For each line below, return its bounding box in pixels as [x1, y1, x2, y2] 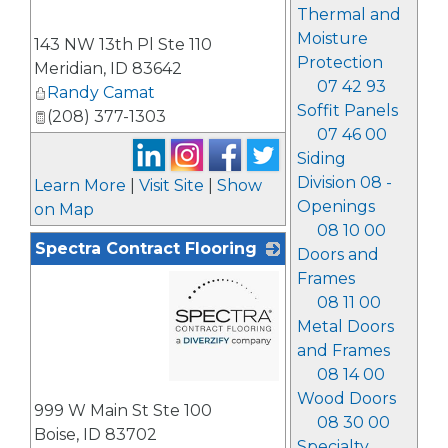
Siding [296, 149, 346, 168]
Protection [296, 53, 383, 72]
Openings [296, 197, 375, 216]
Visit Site [139, 175, 204, 195]
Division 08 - [296, 173, 392, 192]
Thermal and [296, 5, 401, 24]
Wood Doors [296, 389, 396, 408]
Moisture [296, 29, 368, 48]
